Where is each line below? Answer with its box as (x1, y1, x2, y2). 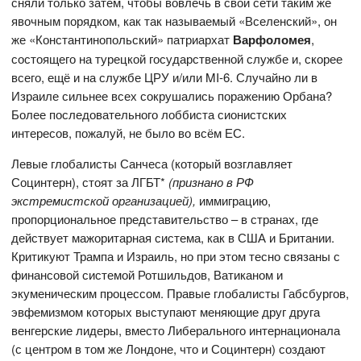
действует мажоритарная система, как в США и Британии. (11, 229, 335, 247)
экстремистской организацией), (11, 192, 197, 210)
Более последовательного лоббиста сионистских (11, 106, 288, 123)
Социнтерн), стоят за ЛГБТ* (11, 173, 169, 191)
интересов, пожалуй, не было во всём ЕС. (11, 124, 246, 142)
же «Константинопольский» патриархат (11, 31, 234, 48)
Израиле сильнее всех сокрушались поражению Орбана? (11, 87, 333, 105)
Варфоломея (233, 31, 312, 49)
